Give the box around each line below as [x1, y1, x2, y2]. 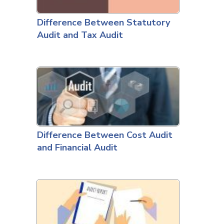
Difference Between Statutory [36, 16, 170, 29]
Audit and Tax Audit [36, 29, 123, 41]
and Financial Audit [36, 141, 117, 154]
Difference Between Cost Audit [36, 129, 172, 141]
